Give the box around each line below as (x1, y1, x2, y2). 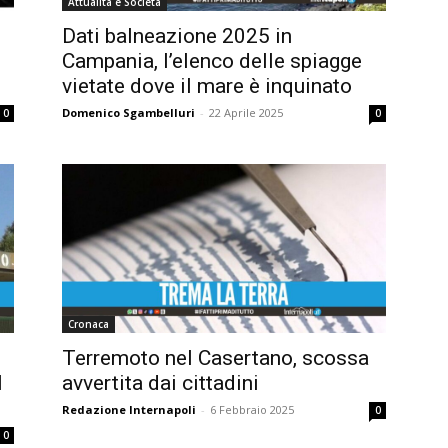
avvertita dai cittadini (62, 371, 259, 396)
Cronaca (68, 317, 109, 332)
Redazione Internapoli (62, 402, 196, 418)
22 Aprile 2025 (209, 104, 283, 120)
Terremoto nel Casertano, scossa (62, 346, 369, 371)
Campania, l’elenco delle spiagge (62, 48, 362, 73)
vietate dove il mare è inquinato (62, 73, 352, 98)
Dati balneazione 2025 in (62, 23, 292, 48)
